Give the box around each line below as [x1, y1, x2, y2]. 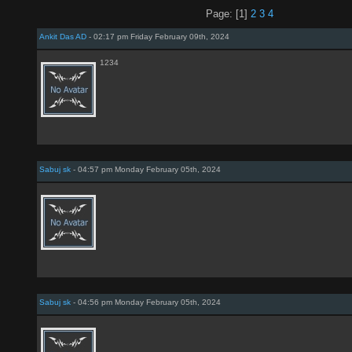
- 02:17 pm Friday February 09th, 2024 [86, 32, 229, 41]
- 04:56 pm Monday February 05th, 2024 [71, 298, 221, 306]
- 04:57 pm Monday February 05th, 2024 [71, 165, 221, 174]
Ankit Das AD [39, 32, 86, 41]
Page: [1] [205, 8, 251, 20]
